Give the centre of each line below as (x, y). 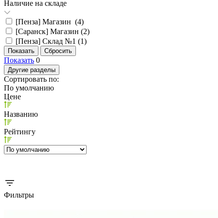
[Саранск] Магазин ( (49, 31)
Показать (19, 60)
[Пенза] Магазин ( (46, 21)
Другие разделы (32, 70)
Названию (21, 114)
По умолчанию (29, 88)
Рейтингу (20, 131)
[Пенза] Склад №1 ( (48, 41)
